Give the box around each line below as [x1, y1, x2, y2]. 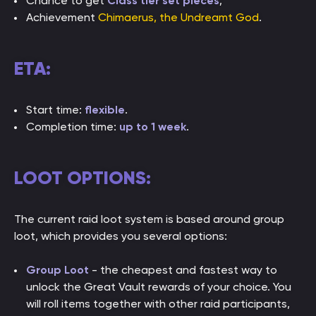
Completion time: [26, 120, 119, 133]
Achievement [26, 11, 98, 24]
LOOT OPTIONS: [14, 166, 151, 189]
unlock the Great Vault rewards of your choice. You [26, 280, 291, 293]
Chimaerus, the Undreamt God [98, 11, 259, 24]
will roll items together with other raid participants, [26, 297, 290, 310]
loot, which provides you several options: [14, 229, 227, 243]
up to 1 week [119, 120, 186, 133]
